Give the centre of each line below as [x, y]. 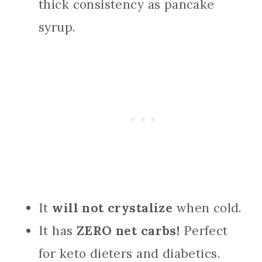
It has [56, 230]
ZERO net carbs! [126, 230]
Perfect [204, 230]
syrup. [57, 27]
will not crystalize [111, 208]
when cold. [207, 208]
